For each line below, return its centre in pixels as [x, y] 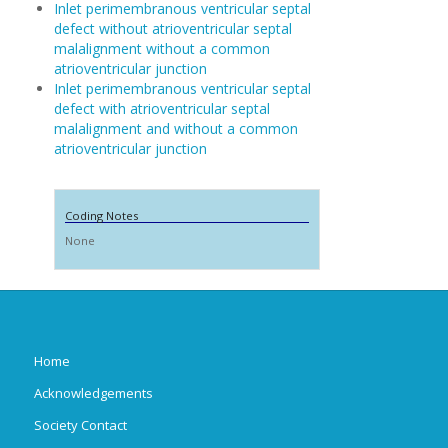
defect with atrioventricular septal [161, 108]
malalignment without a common [161, 48]
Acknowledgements [93, 393]
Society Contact [80, 425]
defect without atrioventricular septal [172, 28]
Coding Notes [101, 215]
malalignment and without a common [175, 128]
